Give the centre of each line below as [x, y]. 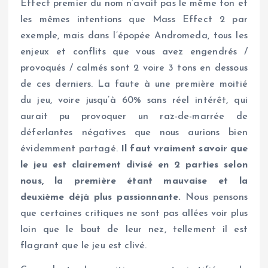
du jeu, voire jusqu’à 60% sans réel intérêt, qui [134, 100]
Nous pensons [214, 197]
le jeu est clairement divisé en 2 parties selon [134, 165]
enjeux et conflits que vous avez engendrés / [134, 52]
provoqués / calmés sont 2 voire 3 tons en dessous [134, 68]
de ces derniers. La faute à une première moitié [134, 84]
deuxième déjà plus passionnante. [101, 197]
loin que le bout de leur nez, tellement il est [134, 229]
